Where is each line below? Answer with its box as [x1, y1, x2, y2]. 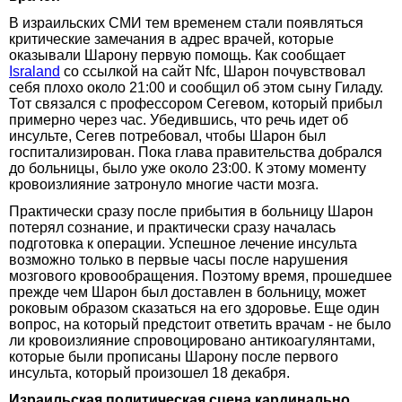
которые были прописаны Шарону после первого [9, 348, 338, 364]
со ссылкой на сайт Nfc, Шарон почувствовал [60, 63, 365, 79]
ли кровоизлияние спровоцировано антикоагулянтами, [9, 332, 375, 348]
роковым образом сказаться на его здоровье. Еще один [9, 300, 380, 316]
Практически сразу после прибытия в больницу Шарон [9, 203, 373, 219]
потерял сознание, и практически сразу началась [9, 219, 336, 235]
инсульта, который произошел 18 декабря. [9, 364, 290, 380]
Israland [9, 63, 60, 79]
